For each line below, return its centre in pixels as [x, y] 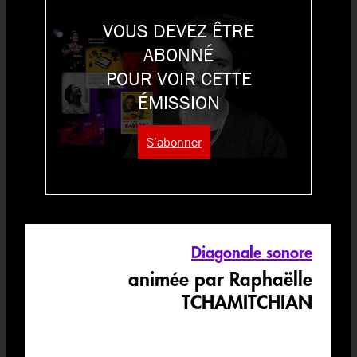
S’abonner [175, 142]
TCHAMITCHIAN [247, 303]
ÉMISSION [178, 102]
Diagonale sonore [252, 253]
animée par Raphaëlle [220, 280]
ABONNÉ [178, 55]
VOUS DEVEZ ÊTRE [178, 31]
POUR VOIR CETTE [178, 78]
